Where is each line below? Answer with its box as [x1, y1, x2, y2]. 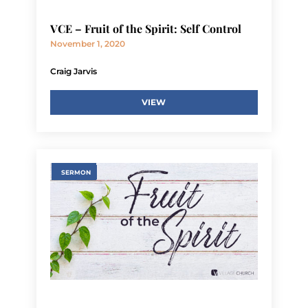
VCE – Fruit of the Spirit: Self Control [49, 21, 241, 36]
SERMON [60, 168, 91, 177]
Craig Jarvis [49, 66, 97, 77]
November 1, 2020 [49, 38, 125, 49]
